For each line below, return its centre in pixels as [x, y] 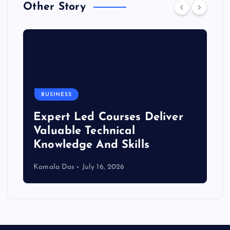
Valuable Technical [84, 131]
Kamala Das [54, 167]
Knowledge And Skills [91, 145]
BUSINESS [57, 94]
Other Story [54, 7]
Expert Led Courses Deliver [108, 118]
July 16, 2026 [103, 167]
